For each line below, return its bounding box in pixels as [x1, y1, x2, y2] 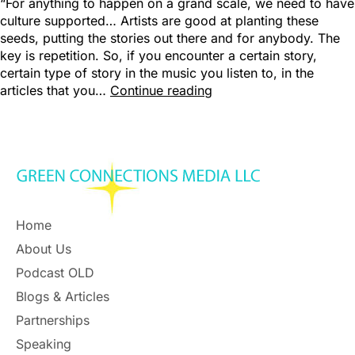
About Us [16, 241, 71, 257]
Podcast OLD [16, 265, 94, 281]
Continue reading [110, 82, 212, 98]
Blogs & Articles [16, 288, 109, 304]
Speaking [16, 336, 71, 352]
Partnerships [16, 312, 90, 328]
